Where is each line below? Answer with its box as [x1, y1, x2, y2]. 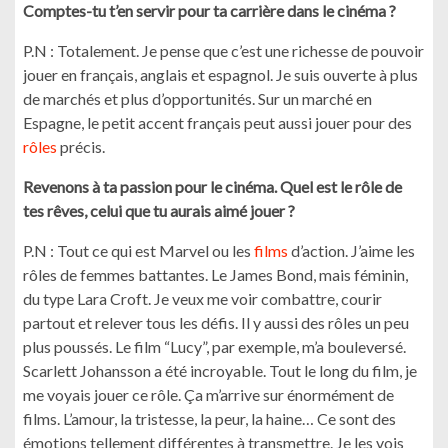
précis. [57, 137, 108, 156]
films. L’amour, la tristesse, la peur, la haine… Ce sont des [23, 409, 396, 428]
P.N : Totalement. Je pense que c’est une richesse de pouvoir [23, 41, 424, 60]
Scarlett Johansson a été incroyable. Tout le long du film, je [23, 361, 417, 380]
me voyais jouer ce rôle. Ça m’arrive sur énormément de [23, 385, 394, 404]
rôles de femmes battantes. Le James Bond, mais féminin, [23, 265, 408, 284]
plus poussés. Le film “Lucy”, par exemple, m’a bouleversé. [23, 337, 406, 356]
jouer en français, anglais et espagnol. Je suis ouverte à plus [23, 65, 418, 84]
